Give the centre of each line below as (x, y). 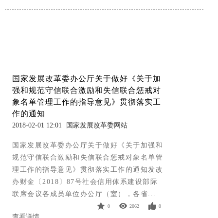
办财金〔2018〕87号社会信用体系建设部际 (85, 182)
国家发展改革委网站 (97, 126)
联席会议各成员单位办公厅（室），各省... (84, 194)
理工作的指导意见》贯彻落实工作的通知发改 (88, 170)
